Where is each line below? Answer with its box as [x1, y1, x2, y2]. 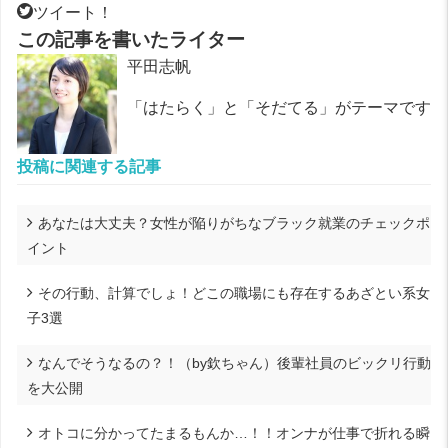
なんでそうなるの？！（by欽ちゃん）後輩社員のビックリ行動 [38, 354, 431, 371]
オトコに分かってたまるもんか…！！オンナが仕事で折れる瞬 [38, 424, 430, 441]
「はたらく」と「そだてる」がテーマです [127, 98, 431, 116]
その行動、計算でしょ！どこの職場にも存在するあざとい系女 [38, 284, 430, 301]
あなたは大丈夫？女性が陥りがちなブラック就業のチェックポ [38, 214, 430, 231]
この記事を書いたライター [17, 28, 245, 50]
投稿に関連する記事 [17, 157, 161, 175]
